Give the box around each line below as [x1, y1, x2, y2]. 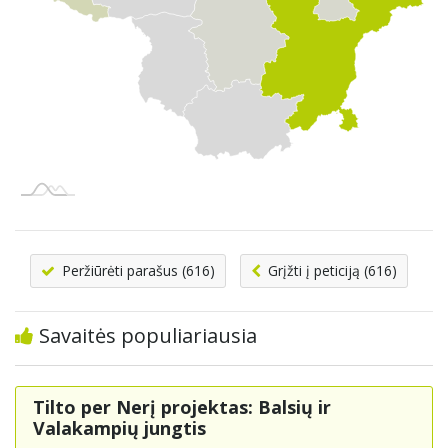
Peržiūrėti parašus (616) [58, 261, 215, 281]
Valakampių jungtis [33, 416, 206, 441]
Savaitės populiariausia [34, 322, 257, 350]
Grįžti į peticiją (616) [264, 261, 397, 281]
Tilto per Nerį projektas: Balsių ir [33, 395, 331, 420]
